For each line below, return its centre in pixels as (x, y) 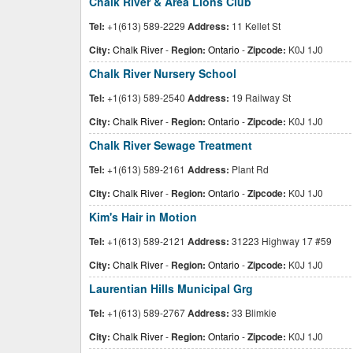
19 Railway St (260, 97)
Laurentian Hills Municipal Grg (171, 288)
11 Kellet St (255, 26)
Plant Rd (249, 169)
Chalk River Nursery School (163, 73)
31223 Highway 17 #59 (281, 241)
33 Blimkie (253, 312)
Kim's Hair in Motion (143, 217)
